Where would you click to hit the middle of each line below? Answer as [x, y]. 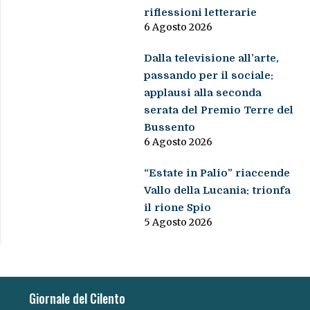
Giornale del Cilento [77, 299]
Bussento [170, 128]
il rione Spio [178, 208]
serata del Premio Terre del [219, 110]
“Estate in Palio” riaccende [217, 173]
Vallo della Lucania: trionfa [218, 191]
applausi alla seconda [203, 93]
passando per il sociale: [209, 76]
